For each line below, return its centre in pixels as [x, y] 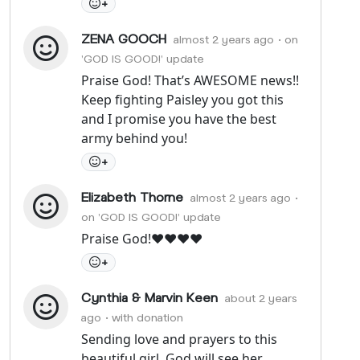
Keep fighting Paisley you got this [182, 99]
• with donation [144, 317]
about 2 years [261, 297]
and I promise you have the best [179, 119]
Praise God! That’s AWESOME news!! [190, 80]
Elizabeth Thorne [132, 196]
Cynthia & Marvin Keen [149, 297]
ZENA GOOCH [124, 38]
